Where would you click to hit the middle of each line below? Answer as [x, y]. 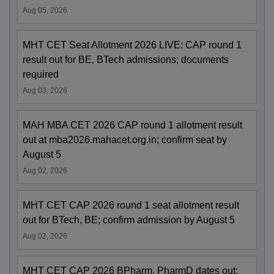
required [41, 75]
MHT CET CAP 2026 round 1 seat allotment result [131, 206]
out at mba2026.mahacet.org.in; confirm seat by [125, 140]
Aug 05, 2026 [45, 11]
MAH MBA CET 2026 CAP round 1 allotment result [132, 125]
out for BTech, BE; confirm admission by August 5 [129, 220]
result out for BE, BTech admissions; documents [126, 60]
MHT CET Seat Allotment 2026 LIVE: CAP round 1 [132, 45]
